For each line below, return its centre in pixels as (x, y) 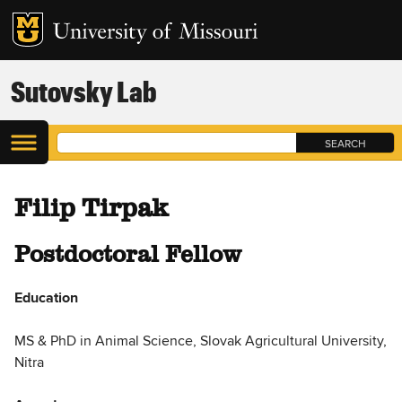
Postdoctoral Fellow (128, 255)
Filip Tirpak (91, 209)
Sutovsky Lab (83, 92)
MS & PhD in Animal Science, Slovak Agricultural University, (201, 341)
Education (46, 298)
